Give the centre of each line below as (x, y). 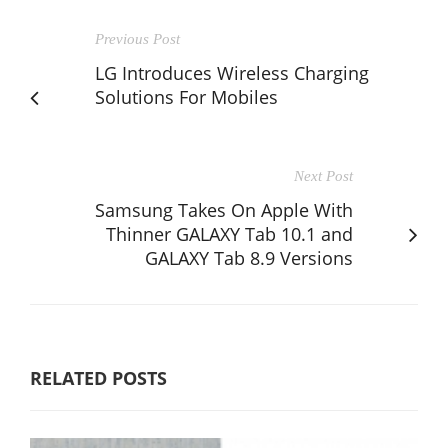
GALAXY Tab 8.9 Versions (249, 257)
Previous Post (137, 38)
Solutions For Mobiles (186, 96)
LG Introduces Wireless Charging (232, 72)
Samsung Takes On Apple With (224, 209)
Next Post (323, 175)
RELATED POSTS (98, 377)
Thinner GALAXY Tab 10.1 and (229, 233)
